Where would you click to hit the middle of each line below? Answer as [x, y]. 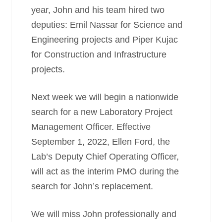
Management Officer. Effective [91, 127]
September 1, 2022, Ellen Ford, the [101, 142]
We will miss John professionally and [104, 214]
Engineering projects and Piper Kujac [105, 40]
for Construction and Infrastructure [99, 55]
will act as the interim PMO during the [105, 171]
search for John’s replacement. [92, 186]
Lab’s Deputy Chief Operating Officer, [105, 157]
